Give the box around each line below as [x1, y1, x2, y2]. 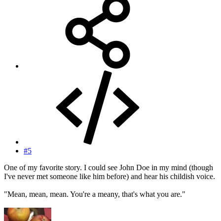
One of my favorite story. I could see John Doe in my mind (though [4, 163, 213, 172]
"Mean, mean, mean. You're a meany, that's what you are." [4, 189, 185, 198]
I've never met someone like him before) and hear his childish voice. [4, 172, 215, 181]
